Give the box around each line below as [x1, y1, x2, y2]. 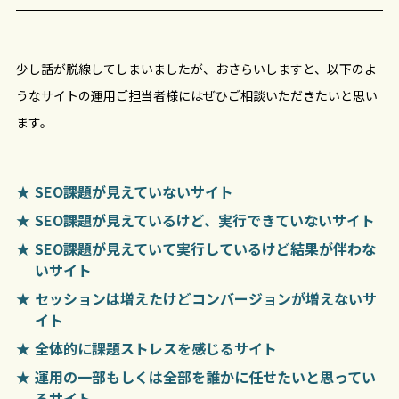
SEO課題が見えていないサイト [34, 180, 233, 202]
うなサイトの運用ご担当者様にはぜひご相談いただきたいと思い [15, 86, 378, 105]
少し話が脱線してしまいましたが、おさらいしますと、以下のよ [15, 60, 377, 78]
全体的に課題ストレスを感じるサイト [34, 337, 277, 359]
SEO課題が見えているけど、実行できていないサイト [34, 208, 375, 231]
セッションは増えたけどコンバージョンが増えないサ [34, 287, 377, 309]
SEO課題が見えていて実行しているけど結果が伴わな [34, 237, 376, 259]
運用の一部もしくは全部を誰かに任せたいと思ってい [34, 365, 376, 387]
